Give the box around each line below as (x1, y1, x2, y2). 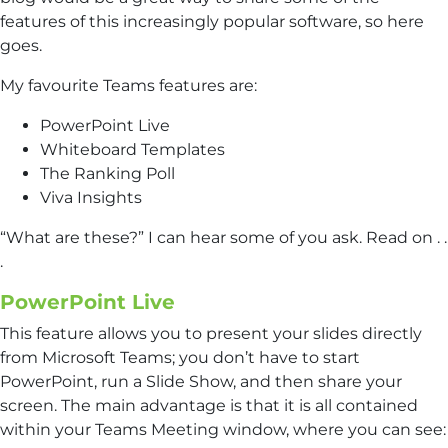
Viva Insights (40, 187, 142, 207)
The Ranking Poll (40, 163, 175, 183)
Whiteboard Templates (40, 139, 225, 159)
